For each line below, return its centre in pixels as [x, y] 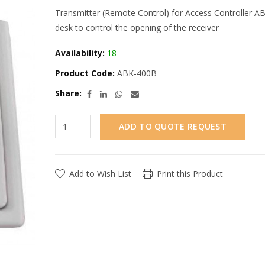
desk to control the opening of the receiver [137, 28]
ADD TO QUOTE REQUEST [173, 127]
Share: [68, 93]
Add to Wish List [100, 174]
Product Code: [85, 73]
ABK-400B [136, 73]
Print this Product [190, 174]
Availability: [80, 53]
